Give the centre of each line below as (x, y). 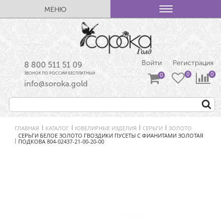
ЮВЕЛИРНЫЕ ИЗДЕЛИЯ (106, 128)
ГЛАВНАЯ (27, 128)
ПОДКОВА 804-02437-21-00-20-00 (61, 142)
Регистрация (193, 63)
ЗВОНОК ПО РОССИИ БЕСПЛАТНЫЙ (60, 73)
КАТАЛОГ (57, 128)
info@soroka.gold (56, 84)
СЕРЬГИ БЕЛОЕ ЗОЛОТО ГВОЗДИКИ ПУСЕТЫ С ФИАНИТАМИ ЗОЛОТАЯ (111, 136)
